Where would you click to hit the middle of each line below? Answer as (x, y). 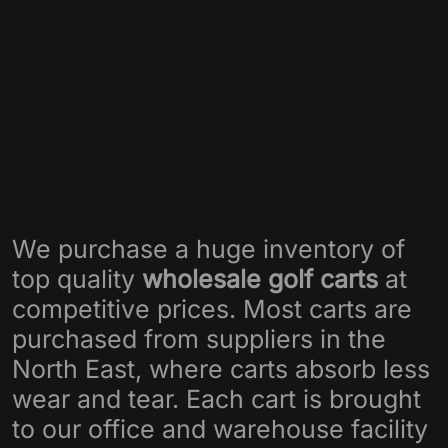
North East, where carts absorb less (221, 369)
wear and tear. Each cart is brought (216, 399)
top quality (77, 279)
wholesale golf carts (260, 279)
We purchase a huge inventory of (208, 249)
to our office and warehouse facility (220, 429)
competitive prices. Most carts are (212, 309)
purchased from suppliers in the (199, 339)
